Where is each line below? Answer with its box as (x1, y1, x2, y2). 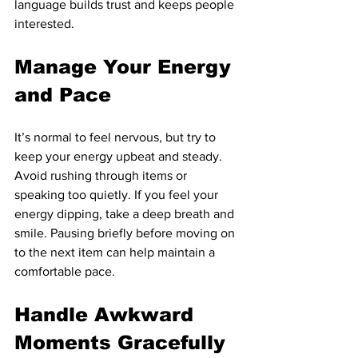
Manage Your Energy (14, 56, 237, 78)
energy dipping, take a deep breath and (14, 207, 237, 221)
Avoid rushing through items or (14, 169, 190, 183)
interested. (14, 17, 74, 31)
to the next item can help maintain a (14, 245, 218, 260)
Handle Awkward (14, 304, 200, 326)
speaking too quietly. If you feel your (14, 188, 221, 202)
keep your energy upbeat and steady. (14, 149, 225, 164)
